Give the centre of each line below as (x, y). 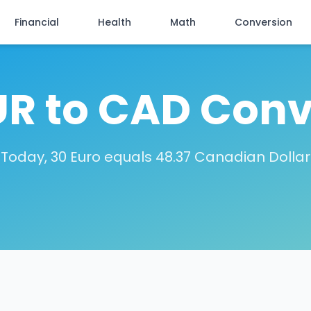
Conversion (263, 22)
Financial (37, 22)
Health (115, 22)
